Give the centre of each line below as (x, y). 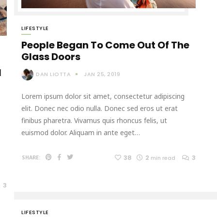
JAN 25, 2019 (102, 74)
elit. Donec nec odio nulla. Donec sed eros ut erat (100, 108)
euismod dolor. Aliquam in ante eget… (81, 133)
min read (163, 158)
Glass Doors (51, 56)
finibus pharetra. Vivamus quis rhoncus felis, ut (94, 121)
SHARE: (31, 158)
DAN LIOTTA (53, 74)
